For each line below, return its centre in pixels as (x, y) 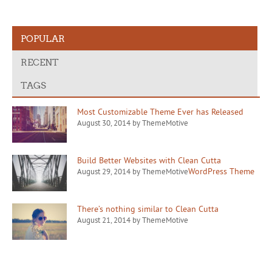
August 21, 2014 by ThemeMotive (133, 220)
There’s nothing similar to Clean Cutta (148, 209)
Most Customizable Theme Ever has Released (160, 112)
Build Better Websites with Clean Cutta (149, 161)
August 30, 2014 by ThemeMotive (133, 123)
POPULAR (43, 38)
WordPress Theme (221, 172)
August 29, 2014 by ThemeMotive (133, 172)
